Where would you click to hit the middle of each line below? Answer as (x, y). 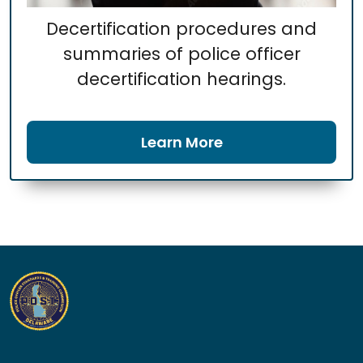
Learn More (181, 143)
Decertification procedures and (181, 29)
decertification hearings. (181, 79)
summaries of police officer (181, 54)
